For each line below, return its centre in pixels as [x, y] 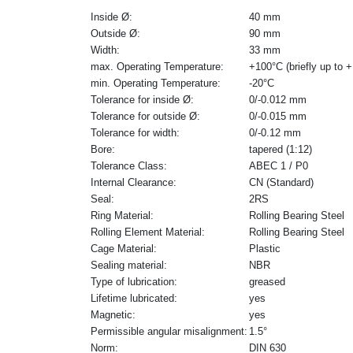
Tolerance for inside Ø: [142, 99]
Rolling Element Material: [148, 232]
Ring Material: [122, 215]
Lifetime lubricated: [134, 298]
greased [267, 281]
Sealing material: [129, 265]
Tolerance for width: [135, 132]
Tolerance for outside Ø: [145, 116]
